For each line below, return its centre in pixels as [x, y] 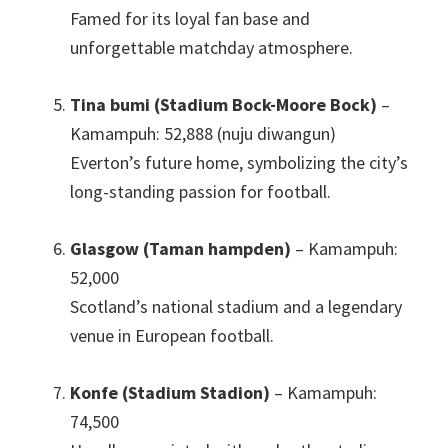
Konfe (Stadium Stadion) [170, 393]
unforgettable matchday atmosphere [209, 48]
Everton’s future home [154, 163]
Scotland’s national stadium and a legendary [236, 307]
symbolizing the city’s [327, 163]
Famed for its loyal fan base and [190, 19]
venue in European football [170, 336]
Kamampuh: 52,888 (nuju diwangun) [203, 134]
